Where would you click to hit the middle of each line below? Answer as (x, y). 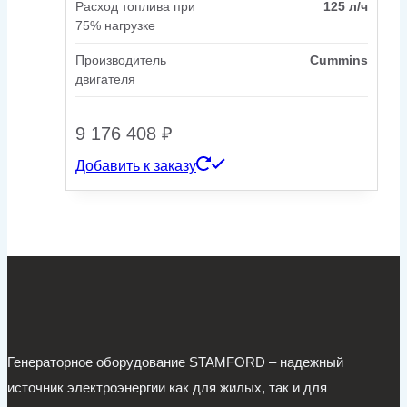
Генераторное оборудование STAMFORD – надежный (175, 362)
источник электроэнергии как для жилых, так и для (167, 388)
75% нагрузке (115, 26)
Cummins (339, 60)
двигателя (105, 79)
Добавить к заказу (136, 166)
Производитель (121, 60)
